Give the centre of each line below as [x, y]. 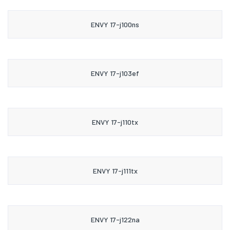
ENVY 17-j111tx [115, 170]
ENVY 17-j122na [115, 219]
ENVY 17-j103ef [115, 73]
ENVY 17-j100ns [115, 24]
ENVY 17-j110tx [115, 122]
